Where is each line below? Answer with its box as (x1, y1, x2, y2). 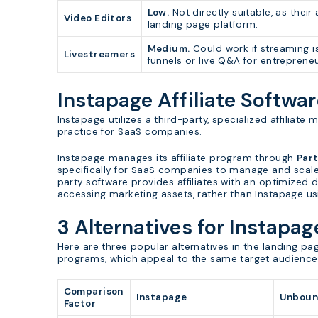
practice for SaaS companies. (57, 125, 202, 138)
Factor (63, 297, 97, 310)
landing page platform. (147, 18, 258, 31)
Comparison (63, 285, 124, 298)
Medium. (147, 42, 190, 55)
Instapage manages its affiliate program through (57, 152, 297, 165)
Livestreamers (63, 48, 136, 60)
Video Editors (63, 11, 132, 24)
